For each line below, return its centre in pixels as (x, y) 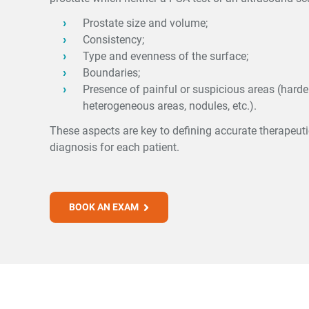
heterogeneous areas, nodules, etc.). (170, 106)
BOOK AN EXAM (105, 207)
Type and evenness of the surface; (166, 56)
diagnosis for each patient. (114, 147)
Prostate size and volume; (145, 23)
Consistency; (113, 40)
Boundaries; (111, 73)
